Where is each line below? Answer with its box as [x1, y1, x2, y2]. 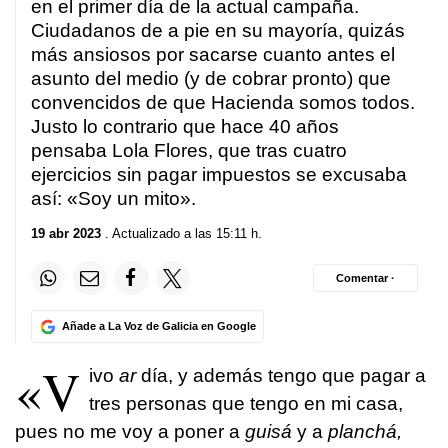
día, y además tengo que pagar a [136, 365, 426, 387]
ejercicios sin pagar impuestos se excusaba [31, 163, 407, 185]
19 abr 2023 [31, 226, 101, 242]
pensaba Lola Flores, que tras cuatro [31, 139, 347, 161]
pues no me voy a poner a [15, 421, 245, 443]
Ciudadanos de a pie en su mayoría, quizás [31, 19, 405, 41]
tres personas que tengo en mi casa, [89, 393, 403, 415]
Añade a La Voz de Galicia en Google [61, 320, 256, 333]
